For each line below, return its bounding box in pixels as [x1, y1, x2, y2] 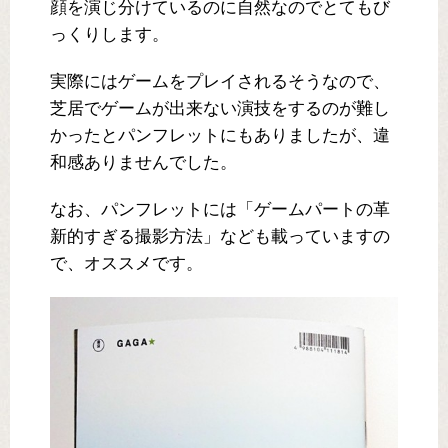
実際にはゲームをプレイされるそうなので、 [50, 72, 390, 92]
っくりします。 [50, 25, 169, 45]
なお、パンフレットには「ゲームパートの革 [50, 200, 390, 220]
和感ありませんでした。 [50, 153, 237, 173]
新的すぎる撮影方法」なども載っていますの [50, 227, 390, 247]
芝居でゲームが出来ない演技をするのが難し [50, 99, 390, 119]
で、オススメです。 [50, 254, 203, 274]
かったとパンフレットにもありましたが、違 [50, 126, 390, 146]
